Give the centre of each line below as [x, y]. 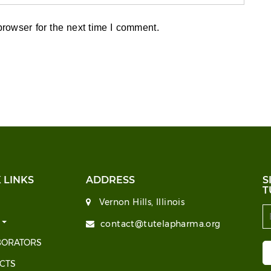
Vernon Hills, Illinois [141, 202]
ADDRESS [110, 180]
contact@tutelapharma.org [160, 224]
